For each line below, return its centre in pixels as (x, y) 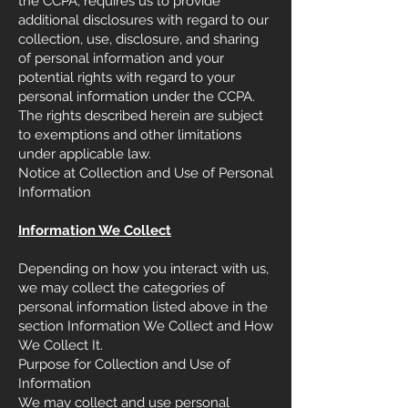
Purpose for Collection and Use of (124, 364)
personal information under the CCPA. (137, 97)
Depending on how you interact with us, (143, 269)
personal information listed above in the (143, 307)
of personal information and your (121, 58)
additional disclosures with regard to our (143, 20)
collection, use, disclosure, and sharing (138, 39)
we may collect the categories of (122, 288)
